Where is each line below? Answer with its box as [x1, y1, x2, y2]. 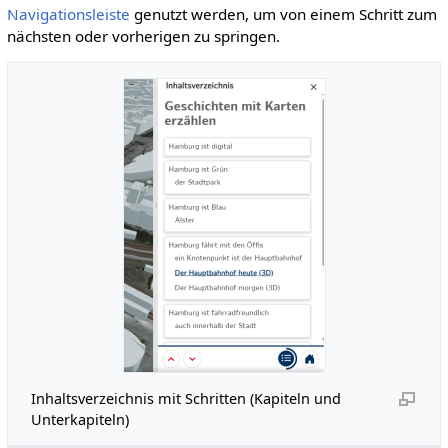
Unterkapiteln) [30, 409, 129, 429]
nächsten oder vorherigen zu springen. [6, 25, 280, 46]
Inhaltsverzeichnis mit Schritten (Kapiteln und [30, 388, 341, 408]
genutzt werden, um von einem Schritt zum [129, 3, 437, 24]
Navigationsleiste [6, 3, 130, 24]
